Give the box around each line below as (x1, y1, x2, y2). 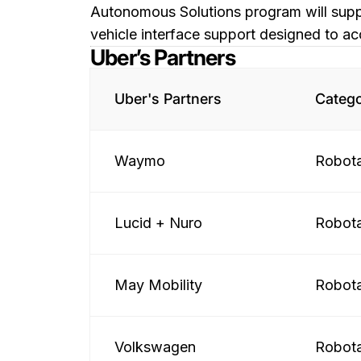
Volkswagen (114, 338, 196, 355)
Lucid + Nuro (114, 214, 202, 231)
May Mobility (114, 276, 202, 293)
